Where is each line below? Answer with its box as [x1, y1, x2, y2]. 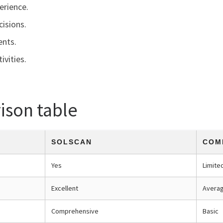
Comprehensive [51, 207, 99, 216]
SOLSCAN [51, 138, 92, 146]
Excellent [51, 184, 78, 193]
